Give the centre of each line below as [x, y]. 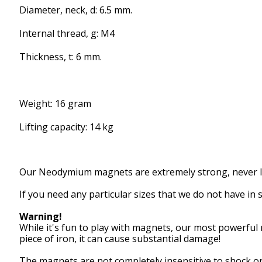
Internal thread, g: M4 [67, 33]
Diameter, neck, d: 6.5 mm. [76, 10]
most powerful [226, 227]
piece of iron [47, 238]
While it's [39, 227]
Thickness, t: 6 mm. [61, 56]
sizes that [155, 194]
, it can [89, 238]
